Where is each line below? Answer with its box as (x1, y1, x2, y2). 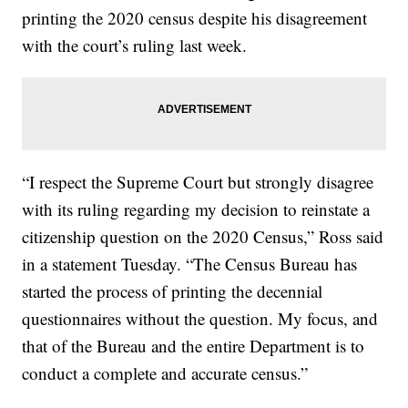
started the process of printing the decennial (22, 280, 323, 302)
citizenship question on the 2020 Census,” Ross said (22, 225, 384, 248)
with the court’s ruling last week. (22, 34, 248, 56)
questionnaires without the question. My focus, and (22, 307, 379, 330)
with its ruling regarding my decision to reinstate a (22, 198, 371, 220)
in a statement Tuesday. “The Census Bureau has (22, 252, 358, 275)
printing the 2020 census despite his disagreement (22, 6, 368, 29)
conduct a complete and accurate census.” (22, 362, 309, 384)
